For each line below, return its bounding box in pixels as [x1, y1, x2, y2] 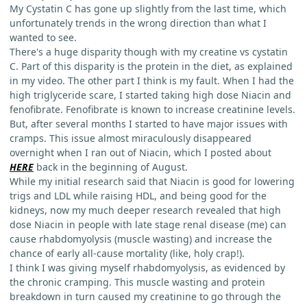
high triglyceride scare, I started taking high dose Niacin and [10, 88, 291, 101]
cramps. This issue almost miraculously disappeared [10, 131, 251, 145]
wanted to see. [10, 30, 79, 44]
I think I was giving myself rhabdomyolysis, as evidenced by [10, 260, 285, 274]
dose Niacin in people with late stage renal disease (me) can [10, 217, 286, 231]
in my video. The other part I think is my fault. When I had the [10, 73, 294, 87]
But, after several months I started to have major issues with [10, 116, 288, 130]
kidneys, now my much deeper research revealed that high [10, 203, 281, 217]
